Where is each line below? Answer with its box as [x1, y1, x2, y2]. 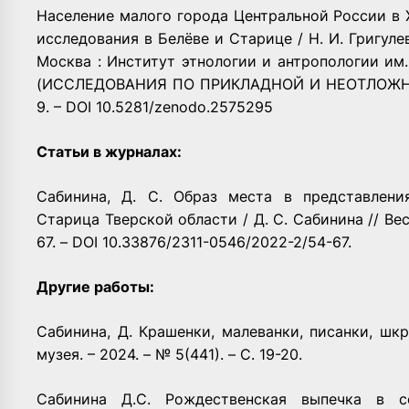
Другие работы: [37, 277, 154, 296]
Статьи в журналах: [37, 142, 182, 161]
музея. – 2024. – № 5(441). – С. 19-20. [37, 344, 302, 363]
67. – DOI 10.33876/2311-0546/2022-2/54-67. [37, 232, 351, 251]
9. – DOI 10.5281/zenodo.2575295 [37, 97, 273, 116]
